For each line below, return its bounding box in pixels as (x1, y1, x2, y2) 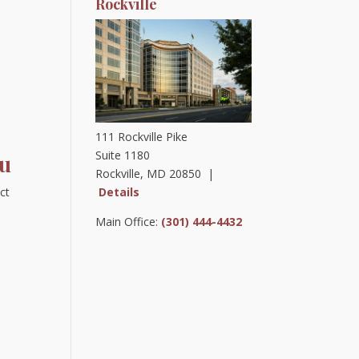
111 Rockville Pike (95, 128, 188, 144)
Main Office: (95, 213, 162, 229)
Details (99, 184, 140, 200)
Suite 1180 (95, 147, 151, 163)
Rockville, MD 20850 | (95, 165, 215, 181)
